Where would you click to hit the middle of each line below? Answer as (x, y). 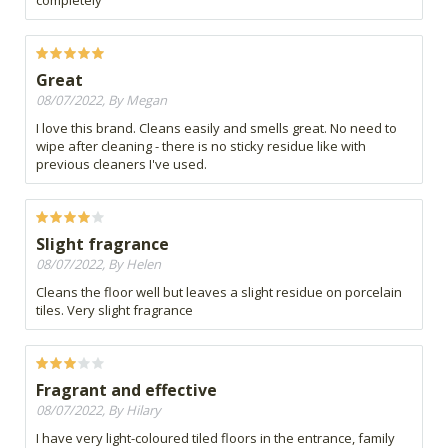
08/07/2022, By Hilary (98, 410)
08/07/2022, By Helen (98, 264)
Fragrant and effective (126, 390)
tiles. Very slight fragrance (114, 310)
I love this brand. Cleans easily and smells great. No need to (216, 128)
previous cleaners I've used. (121, 164)
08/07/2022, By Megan (101, 100)
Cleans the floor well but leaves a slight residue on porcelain (219, 292)
